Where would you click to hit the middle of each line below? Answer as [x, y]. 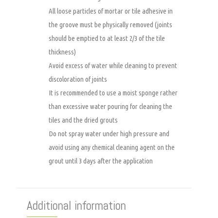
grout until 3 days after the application [101, 161]
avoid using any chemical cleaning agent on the [112, 147]
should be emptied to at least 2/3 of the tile [107, 38]
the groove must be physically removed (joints [110, 24]
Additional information [76, 206]
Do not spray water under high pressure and [109, 133]
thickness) [62, 52]
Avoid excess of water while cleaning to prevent [113, 65]
